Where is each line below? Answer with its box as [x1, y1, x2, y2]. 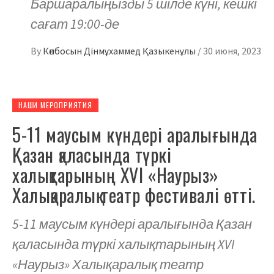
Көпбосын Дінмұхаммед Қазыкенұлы [43, 45, 198, 57]
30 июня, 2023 [203, 45, 261, 57]
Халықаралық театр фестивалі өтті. [12, 181, 256, 209]
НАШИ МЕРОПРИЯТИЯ [18, 100, 92, 111]
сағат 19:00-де [31, 15, 119, 33]
